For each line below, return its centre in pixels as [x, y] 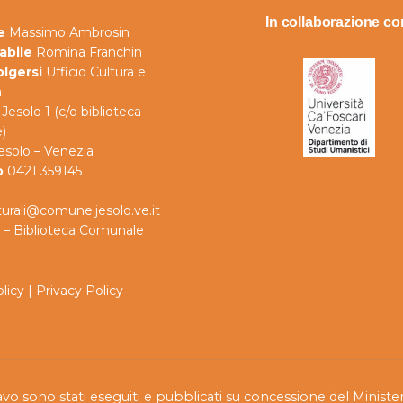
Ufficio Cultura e [94, 72]
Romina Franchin [87, 53]
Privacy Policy [79, 291]
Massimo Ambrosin [67, 33]
